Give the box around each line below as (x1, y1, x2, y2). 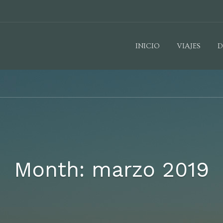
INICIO (135, 42, 160, 50)
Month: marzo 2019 (14, 157, 209, 182)
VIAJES (177, 42, 201, 50)
